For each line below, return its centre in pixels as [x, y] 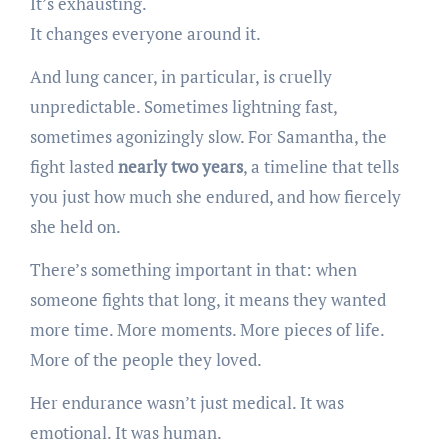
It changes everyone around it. [145, 33]
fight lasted [73, 166]
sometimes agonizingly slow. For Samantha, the [208, 136]
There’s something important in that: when [193, 269]
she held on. [75, 226]
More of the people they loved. [145, 359]
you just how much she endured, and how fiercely [215, 196]
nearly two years [180, 166]
